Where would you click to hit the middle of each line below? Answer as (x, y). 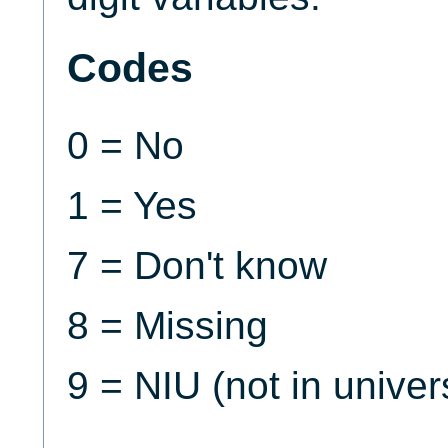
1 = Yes (131, 206)
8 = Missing (167, 326)
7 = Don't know (196, 266)
